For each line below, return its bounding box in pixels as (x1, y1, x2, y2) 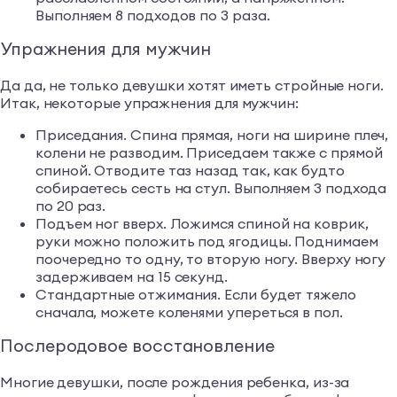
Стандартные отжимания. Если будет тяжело (35, 284, 356, 303)
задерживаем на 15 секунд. (35, 267, 228, 285)
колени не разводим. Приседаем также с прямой (35, 143, 383, 161)
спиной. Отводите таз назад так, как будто (35, 160, 345, 179)
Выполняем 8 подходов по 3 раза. (35, 5, 270, 24)
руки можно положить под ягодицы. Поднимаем (35, 231, 378, 250)
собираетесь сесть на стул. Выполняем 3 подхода (35, 178, 387, 197)
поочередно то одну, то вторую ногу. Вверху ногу (35, 249, 386, 268)
